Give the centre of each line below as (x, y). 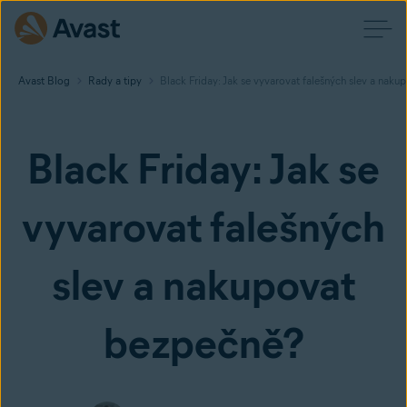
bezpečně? (203, 343)
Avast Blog (44, 80)
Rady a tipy (115, 80)
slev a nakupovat (203, 285)
